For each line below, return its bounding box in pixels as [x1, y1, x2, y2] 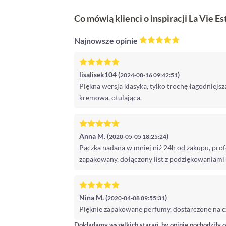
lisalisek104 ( [79, 70, 120, 79]
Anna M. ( [79, 131, 109, 140]
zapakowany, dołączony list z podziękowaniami [79, 154, 224, 163]
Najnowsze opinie [74, 35, 139, 45]
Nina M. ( [79, 193, 107, 202]
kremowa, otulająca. [79, 93, 142, 102]
